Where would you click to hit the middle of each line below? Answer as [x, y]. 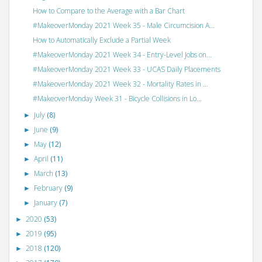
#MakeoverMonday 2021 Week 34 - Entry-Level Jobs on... [122, 54]
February [49, 188]
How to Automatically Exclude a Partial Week [101, 40]
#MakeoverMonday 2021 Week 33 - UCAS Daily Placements [126, 69]
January [47, 202]
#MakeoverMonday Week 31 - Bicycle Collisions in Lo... [117, 98]
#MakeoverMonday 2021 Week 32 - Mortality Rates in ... [120, 84]
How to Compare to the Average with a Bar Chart [108, 11]
